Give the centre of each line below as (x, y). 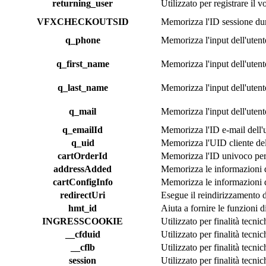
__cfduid (83, 234)
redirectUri (83, 195)
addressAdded (83, 169)
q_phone (83, 40)
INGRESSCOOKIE (83, 221)
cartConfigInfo (83, 182)
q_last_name (83, 87)
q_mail (83, 111)
